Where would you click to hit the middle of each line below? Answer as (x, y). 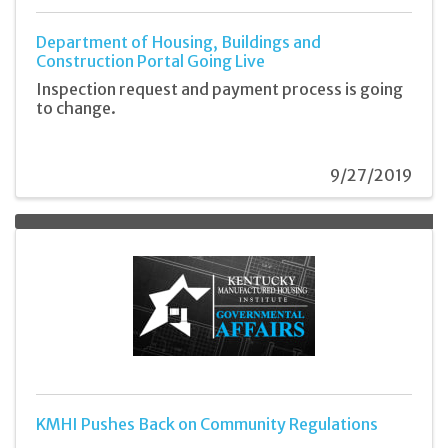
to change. (76, 107)
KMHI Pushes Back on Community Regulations (207, 423)
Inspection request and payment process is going (219, 88)
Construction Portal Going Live (150, 61)
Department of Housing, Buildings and (178, 42)
